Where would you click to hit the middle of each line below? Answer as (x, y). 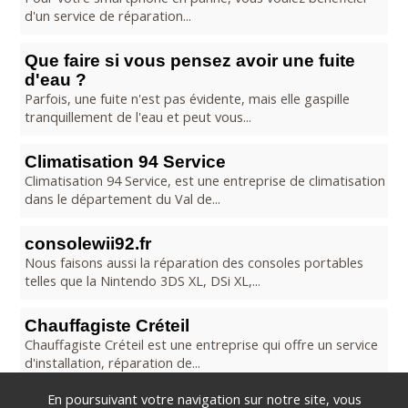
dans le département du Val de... (122, 199)
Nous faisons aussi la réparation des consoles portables (194, 263)
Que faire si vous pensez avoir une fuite (190, 61)
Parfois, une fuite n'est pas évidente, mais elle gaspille (187, 99)
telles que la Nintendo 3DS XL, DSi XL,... (143, 281)
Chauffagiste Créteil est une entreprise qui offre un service (201, 345)
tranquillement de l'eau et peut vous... (138, 117)
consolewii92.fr (88, 244)
